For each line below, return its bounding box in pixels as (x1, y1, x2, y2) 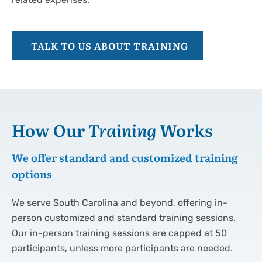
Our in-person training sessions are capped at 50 (12, 227, 227, 239)
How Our (12, 118, 88, 142)
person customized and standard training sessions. (12, 212, 236, 224)
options (12, 167, 54, 182)
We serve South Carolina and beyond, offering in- (12, 197, 227, 209)
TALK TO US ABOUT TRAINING (31, 39, 188, 53)
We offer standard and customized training (12, 150, 238, 166)
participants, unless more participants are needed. (12, 243, 233, 254)
